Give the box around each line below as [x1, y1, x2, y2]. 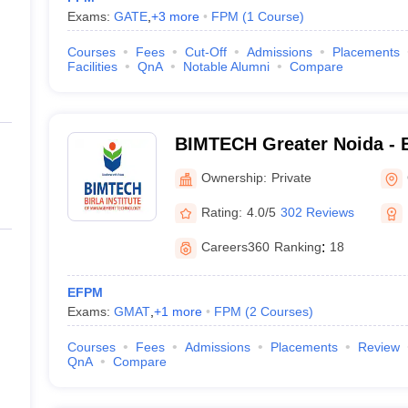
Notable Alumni [182, 59, 270, 74]
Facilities [66, 59, 117, 74]
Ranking [273, 240, 321, 254]
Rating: [200, 204, 242, 219]
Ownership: [200, 169, 267, 185]
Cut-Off [184, 45, 227, 59]
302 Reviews [280, 204, 354, 219]
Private [270, 169, 311, 185]
